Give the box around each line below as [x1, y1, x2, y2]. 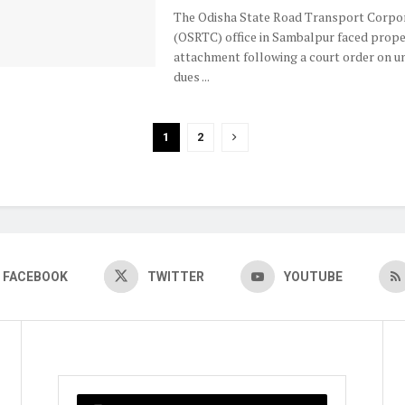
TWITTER [146, 269, 204, 285]
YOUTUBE [283, 269, 343, 285]
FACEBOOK [2, 269, 68, 285]
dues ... [173, 68, 210, 86]
